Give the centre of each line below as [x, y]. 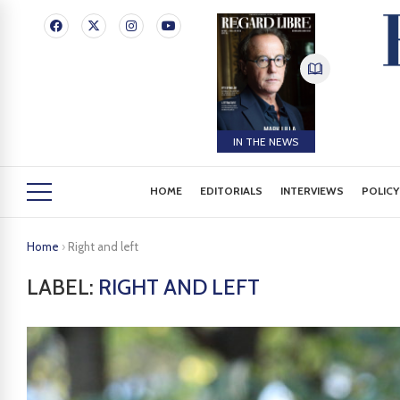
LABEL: [62, 287]
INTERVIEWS [312, 191]
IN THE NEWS [266, 141]
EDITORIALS [232, 191]
